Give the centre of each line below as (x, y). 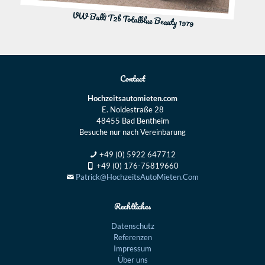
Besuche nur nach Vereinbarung (132, 132)
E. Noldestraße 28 (132, 110)
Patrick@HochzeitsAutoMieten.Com (136, 177)
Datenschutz (132, 226)
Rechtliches (132, 206)
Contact (132, 79)
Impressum (132, 249)
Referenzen (132, 237)
